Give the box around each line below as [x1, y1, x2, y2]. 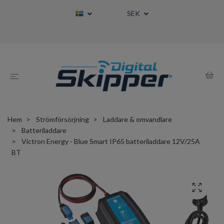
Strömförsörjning [36, 115, 89, 124]
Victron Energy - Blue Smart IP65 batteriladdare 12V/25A [20, 137, 200, 146]
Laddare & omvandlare [103, 115, 172, 124]
